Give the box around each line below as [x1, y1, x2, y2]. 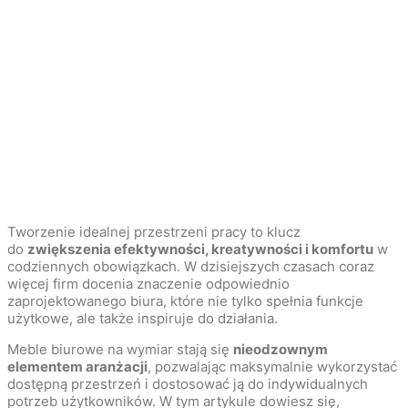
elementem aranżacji [7, 357, 148, 375]
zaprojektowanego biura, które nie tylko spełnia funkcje [7, 291, 363, 310]
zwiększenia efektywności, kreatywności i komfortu [27, 240, 373, 258]
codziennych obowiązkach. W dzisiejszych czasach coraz [7, 257, 374, 275]
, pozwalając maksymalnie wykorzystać [148, 357, 397, 375]
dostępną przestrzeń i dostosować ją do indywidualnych [7, 374, 368, 393]
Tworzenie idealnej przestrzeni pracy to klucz [7, 222, 301, 240]
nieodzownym [233, 340, 328, 358]
